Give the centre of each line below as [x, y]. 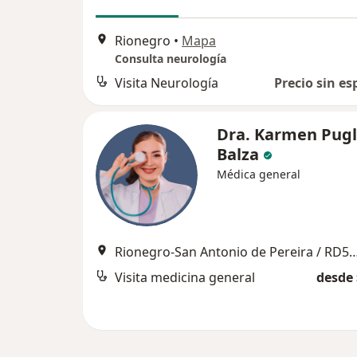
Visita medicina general [185, 277]
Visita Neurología [167, 82]
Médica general [259, 174]
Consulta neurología [171, 58]
